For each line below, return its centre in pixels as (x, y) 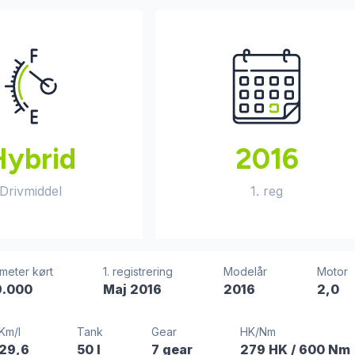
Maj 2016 (133, 289)
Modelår (245, 271)
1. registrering (138, 271)
